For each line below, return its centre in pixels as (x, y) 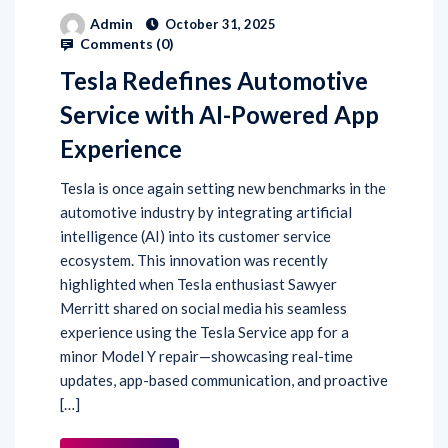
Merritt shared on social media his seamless (203, 308)
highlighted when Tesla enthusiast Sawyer (198, 284)
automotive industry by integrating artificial (206, 212)
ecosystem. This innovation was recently (194, 260)
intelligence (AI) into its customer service (195, 236)
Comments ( (119, 44)
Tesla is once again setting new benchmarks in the (223, 188)
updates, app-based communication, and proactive (224, 380)
